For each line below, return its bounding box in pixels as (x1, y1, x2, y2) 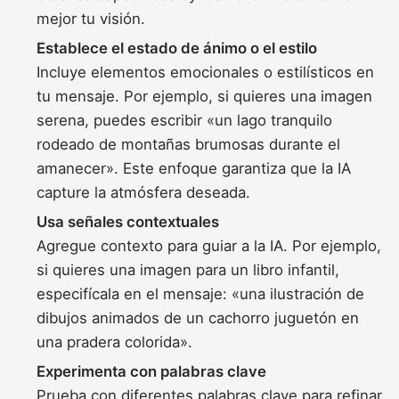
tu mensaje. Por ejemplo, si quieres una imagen (37, 86, 373, 105)
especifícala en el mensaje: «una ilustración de (37, 284, 365, 303)
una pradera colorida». (37, 332, 193, 351)
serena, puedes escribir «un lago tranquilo (37, 110, 333, 129)
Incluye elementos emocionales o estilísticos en (37, 62, 375, 81)
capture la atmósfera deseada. (37, 183, 251, 201)
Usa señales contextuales (37, 212, 220, 231)
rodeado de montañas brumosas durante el (37, 134, 341, 153)
